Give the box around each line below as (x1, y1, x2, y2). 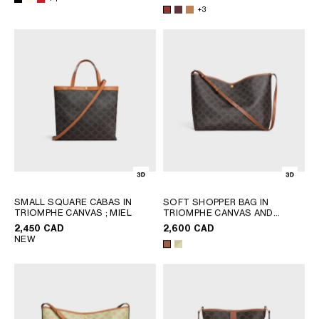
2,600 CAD (163, 223, 214, 234)
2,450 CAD (14, 223, 64, 234)
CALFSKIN (163, 218, 211, 229)
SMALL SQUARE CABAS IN (14, 197, 132, 208)
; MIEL (105, 207, 132, 219)
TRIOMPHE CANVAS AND (163, 207, 273, 219)
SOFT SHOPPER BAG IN (163, 197, 269, 208)
